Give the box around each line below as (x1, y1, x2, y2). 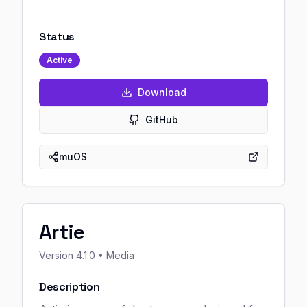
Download (137, 86, 186, 98)
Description (39, 280, 100, 294)
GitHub (145, 114, 178, 125)
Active (47, 55, 73, 65)
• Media (95, 249, 134, 261)
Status (39, 29, 75, 44)
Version (39, 249, 76, 261)
